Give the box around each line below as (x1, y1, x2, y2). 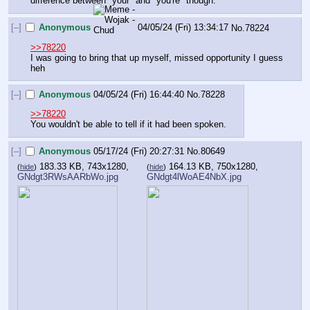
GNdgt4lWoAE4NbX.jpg (147, 171, 241, 182)
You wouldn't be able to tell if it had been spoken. (30, 119, 226, 130)
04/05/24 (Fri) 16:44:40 (93, 89, 185, 100)
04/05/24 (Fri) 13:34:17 (138, 22, 229, 33)
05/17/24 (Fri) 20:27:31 (93, 146, 185, 157)
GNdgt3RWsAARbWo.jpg (17, 171, 118, 182)
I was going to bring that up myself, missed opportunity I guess (30, 52, 283, 63)
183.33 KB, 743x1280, (39, 161, 129, 172)
